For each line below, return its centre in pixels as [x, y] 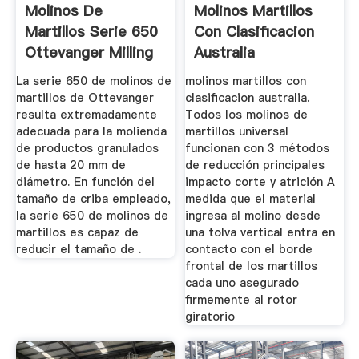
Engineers [59, 74]
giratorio [210, 316]
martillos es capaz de [77, 232]
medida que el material [251, 198]
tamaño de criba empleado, [93, 198]
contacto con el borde [249, 249]
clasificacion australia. [248, 97]
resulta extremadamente [86, 114]
